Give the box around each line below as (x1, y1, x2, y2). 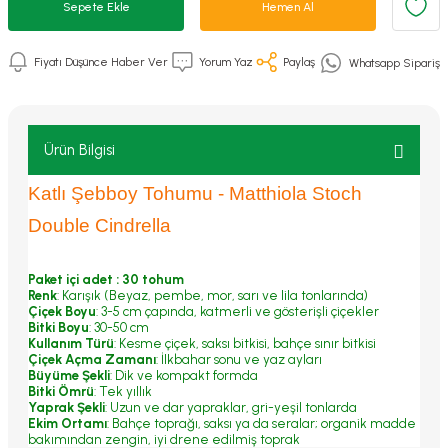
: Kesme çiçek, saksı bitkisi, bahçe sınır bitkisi (114, 335, 376, 351)
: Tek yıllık (94, 383, 152, 399)
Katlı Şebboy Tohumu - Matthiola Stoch (28, 183, 362, 204)
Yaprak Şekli (28, 399, 105, 415)
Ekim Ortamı (28, 415, 107, 431)
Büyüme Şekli (28, 367, 110, 383)
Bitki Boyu (28, 319, 89, 335)
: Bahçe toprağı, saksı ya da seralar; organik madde (107, 415, 416, 431)
